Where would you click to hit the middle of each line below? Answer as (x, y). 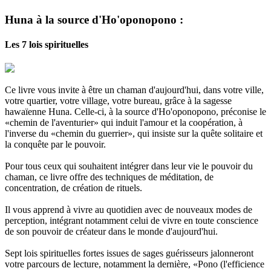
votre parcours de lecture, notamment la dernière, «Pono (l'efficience (135, 264)
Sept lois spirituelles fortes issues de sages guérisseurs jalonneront (129, 253)
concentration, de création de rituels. (73, 188)
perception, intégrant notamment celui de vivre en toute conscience (132, 221)
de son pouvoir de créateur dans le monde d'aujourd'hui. (111, 232)
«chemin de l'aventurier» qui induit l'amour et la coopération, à (124, 123)
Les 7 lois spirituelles (47, 45)
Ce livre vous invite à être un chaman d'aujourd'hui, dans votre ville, (134, 90)
